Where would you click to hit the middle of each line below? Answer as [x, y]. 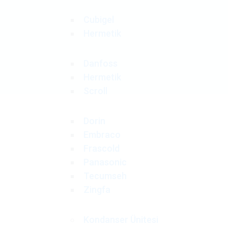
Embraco [102, 135]
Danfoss [100, 63]
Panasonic [105, 162]
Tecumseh [105, 176]
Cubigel [98, 20]
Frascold [101, 148]
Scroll [95, 91]
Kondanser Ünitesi [121, 220]
